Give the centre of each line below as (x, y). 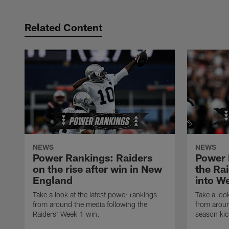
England (53, 180)
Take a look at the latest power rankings (95, 195)
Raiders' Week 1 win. (66, 214)
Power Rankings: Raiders (93, 158)
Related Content (63, 27)
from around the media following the (90, 204)
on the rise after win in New (97, 169)
